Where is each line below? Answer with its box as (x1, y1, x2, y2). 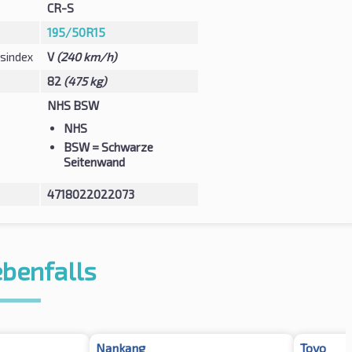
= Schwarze (89, 139, 153, 154)
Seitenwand (63, 154, 125, 169)
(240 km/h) (56, 49, 116, 64)
